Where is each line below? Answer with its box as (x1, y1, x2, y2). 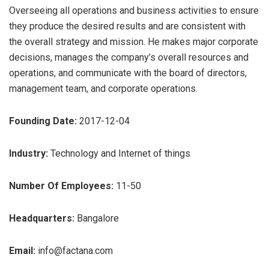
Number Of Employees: (9, 180, 113, 192)
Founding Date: (9, 115, 77, 127)
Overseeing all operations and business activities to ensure (9, 4, 259, 16)
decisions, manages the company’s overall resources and (9, 51, 249, 63)
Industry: (9, 147, 48, 159)
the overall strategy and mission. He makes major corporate (9, 35, 258, 47)
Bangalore (74, 212, 119, 224)
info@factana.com (38, 244, 113, 256)
